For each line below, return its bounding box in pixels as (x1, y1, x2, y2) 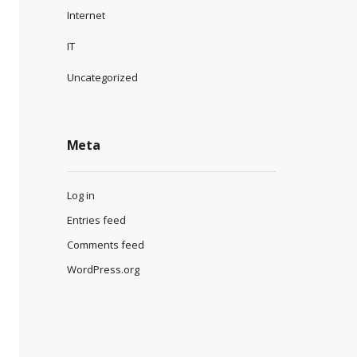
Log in (66, 187, 95, 202)
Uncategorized (66, 69, 138, 84)
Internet (66, 7, 105, 22)
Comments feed (66, 237, 144, 252)
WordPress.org (66, 261, 139, 277)
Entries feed (66, 212, 126, 227)
